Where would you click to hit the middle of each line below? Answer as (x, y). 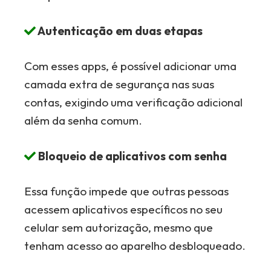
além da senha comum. (83, 120)
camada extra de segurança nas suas (119, 84)
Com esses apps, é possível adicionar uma (131, 66)
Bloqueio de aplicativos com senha (132, 156)
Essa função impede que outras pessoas (127, 191)
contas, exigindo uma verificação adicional (134, 102)
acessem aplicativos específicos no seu (124, 209)
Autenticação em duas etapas (119, 31)
